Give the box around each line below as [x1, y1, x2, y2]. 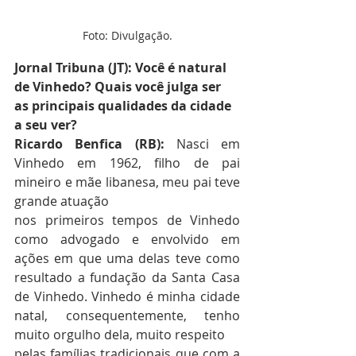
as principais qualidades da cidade [14, 97, 234, 115]
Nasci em [176, 135, 240, 153]
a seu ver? [14, 116, 80, 134]
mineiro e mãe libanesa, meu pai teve [14, 173, 240, 192]
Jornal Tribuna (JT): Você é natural [14, 59, 230, 77]
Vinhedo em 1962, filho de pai [14, 154, 240, 172]
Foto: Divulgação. [82, 28, 172, 44]
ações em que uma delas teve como [14, 250, 240, 268]
